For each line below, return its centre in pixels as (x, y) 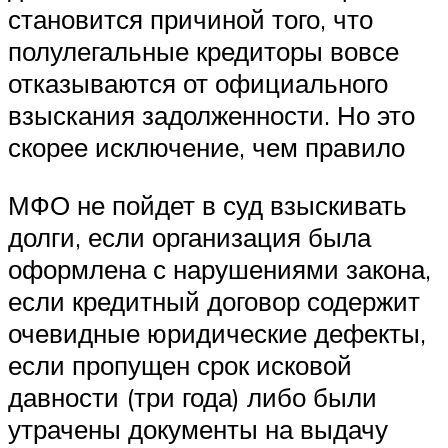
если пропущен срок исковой (180, 364)
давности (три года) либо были (192, 396)
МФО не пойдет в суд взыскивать (207, 204)
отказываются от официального (198, 83)
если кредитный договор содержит (214, 300)
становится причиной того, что (190, 19)
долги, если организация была (189, 236)
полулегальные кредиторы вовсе (203, 51)
